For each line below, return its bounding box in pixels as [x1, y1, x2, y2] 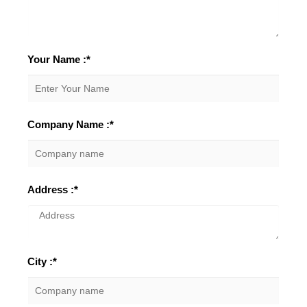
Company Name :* [27, 119, 114, 130]
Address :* [27, 184, 78, 195]
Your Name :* [27, 53, 90, 65]
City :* [27, 256, 57, 267]
